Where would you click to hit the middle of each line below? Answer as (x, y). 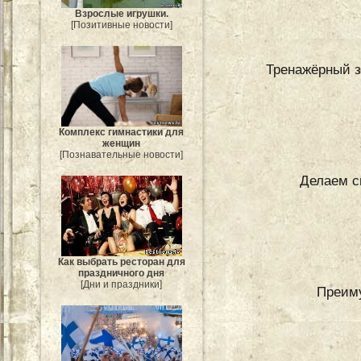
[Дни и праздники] (122, 284)
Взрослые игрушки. (122, 14)
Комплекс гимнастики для (122, 133)
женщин (122, 144)
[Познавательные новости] (122, 155)
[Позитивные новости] (122, 25)
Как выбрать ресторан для (122, 261)
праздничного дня (122, 273)
